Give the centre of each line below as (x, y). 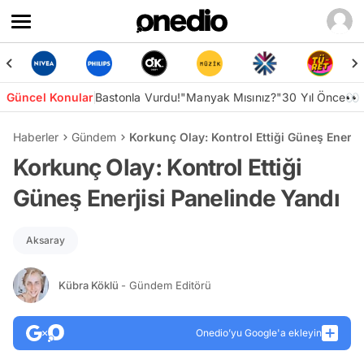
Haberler (36, 137)
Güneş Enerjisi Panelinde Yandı (176, 198)
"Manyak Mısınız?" (232, 97)
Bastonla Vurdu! (138, 97)
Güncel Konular (50, 97)
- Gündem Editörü (166, 285)
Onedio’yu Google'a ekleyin (259, 333)
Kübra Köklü (90, 285)
